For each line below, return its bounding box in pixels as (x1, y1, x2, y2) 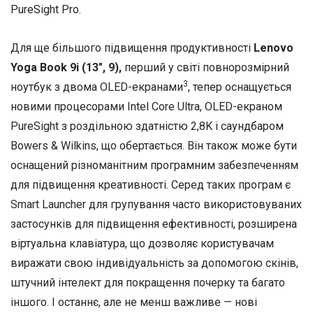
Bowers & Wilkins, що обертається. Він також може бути (10, 139, 297, 152)
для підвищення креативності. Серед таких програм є (10, 178, 291, 191)
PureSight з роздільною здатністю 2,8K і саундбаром (10, 119, 284, 133)
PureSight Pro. (10, 2, 81, 16)
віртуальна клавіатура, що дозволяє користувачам (10, 237, 274, 250)
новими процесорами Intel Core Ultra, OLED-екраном (10, 100, 282, 113)
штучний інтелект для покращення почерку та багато (10, 276, 285, 289)
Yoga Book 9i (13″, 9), (10, 61, 122, 74)
